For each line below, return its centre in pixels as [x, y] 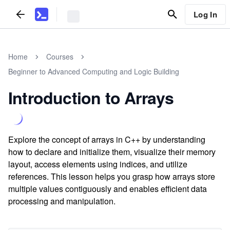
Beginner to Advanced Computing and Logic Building [94, 71]
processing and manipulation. [62, 201]
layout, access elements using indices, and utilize [98, 164]
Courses [60, 56]
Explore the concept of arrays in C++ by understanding [107, 139]
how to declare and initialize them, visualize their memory [112, 152]
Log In [205, 14]
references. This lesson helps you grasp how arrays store [112, 176]
